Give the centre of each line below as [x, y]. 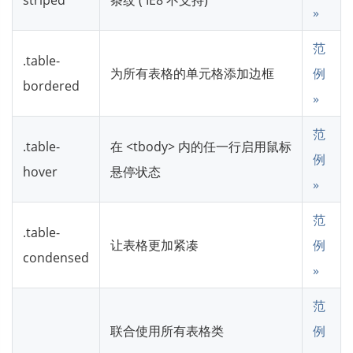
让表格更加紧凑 [154, 245]
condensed [56, 257]
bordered [51, 85]
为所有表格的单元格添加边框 [192, 73]
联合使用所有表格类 [167, 331]
